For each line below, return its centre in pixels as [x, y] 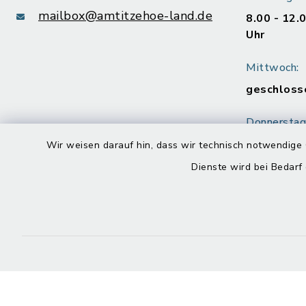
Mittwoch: [273, 68]
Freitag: [265, 193]
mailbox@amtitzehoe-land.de [125, 16]
